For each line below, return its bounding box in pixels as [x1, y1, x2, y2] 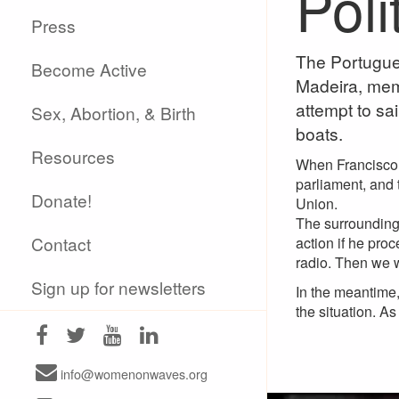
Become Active [31, 57, 148, 81]
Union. [296, 193, 338, 214]
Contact [31, 232, 92, 256]
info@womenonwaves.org [57, 364, 208, 383]
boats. [296, 121, 343, 145]
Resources [31, 144, 116, 168]
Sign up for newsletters [31, 275, 207, 299]
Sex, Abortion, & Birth [31, 101, 197, 125]
